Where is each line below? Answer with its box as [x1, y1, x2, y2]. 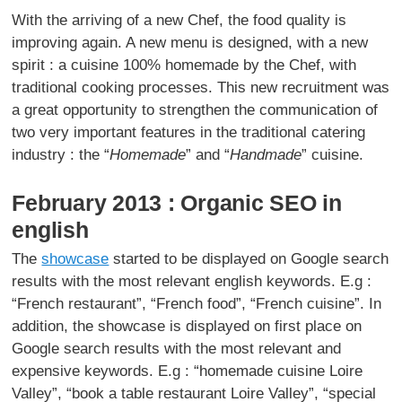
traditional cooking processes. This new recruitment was [12, 78, 390, 96]
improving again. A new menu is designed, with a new [12, 33, 369, 51]
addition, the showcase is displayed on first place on [12, 317, 363, 335]
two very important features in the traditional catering [12, 123, 366, 141]
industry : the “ [12, 145, 110, 163]
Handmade [230, 145, 302, 163]
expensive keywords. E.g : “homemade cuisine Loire [12, 362, 363, 380]
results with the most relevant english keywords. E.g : [12, 272, 372, 290]
